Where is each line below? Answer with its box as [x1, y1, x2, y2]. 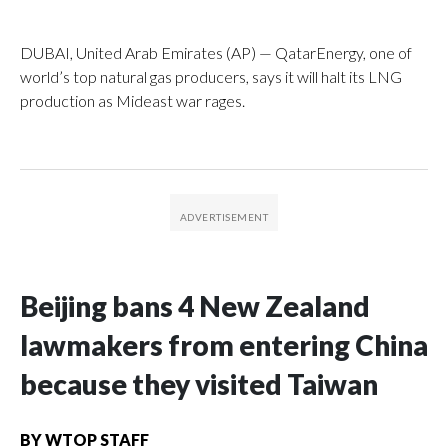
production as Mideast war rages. [20, 90, 245, 110]
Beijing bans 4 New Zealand [20, 288, 370, 323]
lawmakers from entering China [20, 327, 428, 362]
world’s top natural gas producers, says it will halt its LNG [20, 66, 402, 86]
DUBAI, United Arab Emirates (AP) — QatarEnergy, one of [20, 42, 412, 62]
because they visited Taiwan [20, 366, 378, 401]
